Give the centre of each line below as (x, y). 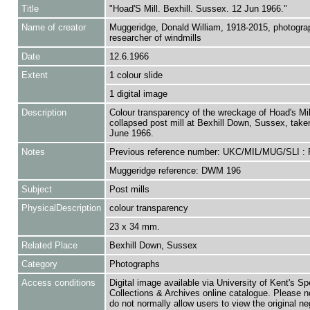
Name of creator (53, 27)
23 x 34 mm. (134, 227)
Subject (36, 189)
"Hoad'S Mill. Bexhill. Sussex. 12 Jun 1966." (198, 9)
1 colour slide (136, 75)
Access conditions (58, 283)
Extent (34, 75)
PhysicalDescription (61, 208)
